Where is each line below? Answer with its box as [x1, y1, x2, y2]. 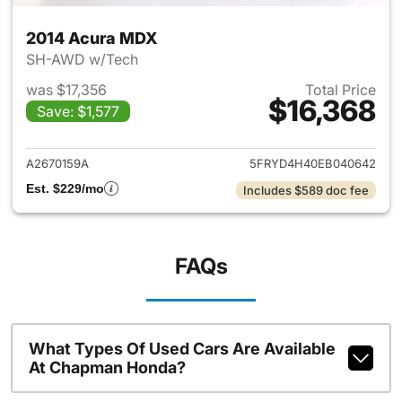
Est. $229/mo [26, 181, 104, 196]
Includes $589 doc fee [243, 183, 369, 197]
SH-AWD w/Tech [26, 50, 142, 68]
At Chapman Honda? [28, 358, 186, 377]
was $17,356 [26, 81, 107, 99]
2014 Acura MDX [26, 29, 158, 48]
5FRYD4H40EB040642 [249, 156, 376, 170]
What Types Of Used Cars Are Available [28, 339, 336, 358]
